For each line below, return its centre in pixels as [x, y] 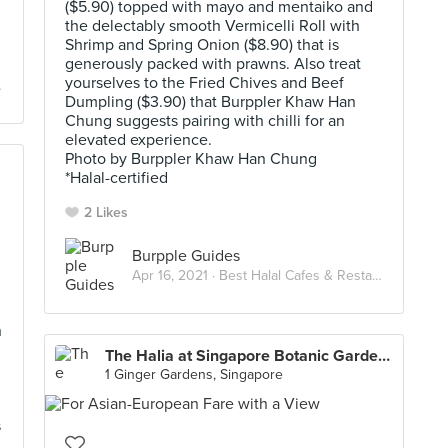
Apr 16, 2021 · [175, 275]
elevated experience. [138, 140]
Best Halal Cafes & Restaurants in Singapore [295, 275]
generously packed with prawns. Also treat [213, 64]
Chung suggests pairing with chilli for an [205, 121]
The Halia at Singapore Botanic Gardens [384, 356]
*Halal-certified [116, 178]
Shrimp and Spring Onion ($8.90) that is [202, 45]
